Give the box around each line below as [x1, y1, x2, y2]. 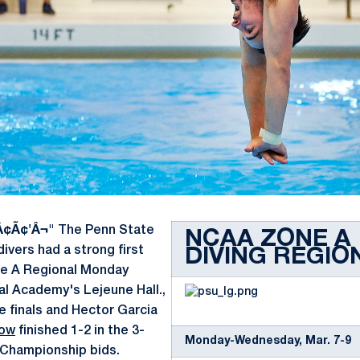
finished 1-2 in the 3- [15, 325, 145, 337]
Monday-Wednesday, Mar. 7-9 [185, 336, 351, 346]
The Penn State [55, 225, 154, 236]
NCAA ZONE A [185, 229, 351, 251]
